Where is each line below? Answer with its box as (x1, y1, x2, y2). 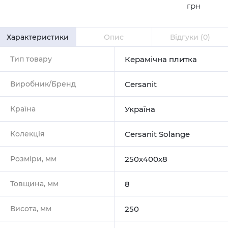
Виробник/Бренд (10, 79, 76, 89)
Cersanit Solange (125, 129, 190, 139)
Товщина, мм (10, 179, 59, 188)
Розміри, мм (10, 154, 56, 163)
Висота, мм (10, 204, 51, 213)
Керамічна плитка (125, 54, 197, 64)
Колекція (10, 129, 45, 138)
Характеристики (7, 32, 69, 42)
